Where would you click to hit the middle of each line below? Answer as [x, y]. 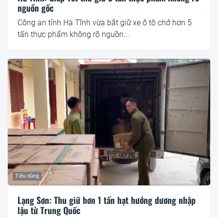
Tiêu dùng [27, 176]
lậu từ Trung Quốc [49, 210]
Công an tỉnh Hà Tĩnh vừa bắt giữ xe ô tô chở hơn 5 [105, 23]
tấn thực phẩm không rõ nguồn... [73, 35]
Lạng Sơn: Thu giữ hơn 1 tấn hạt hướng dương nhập [107, 200]
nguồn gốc [36, 8]
